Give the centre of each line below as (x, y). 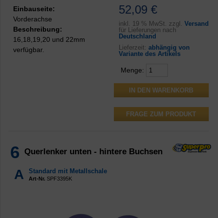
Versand (196, 23)
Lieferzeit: (133, 47)
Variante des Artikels (149, 54)
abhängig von (169, 47)
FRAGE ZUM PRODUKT (161, 114)
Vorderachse (33, 19)
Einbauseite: (34, 9)
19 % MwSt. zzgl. (157, 23)
